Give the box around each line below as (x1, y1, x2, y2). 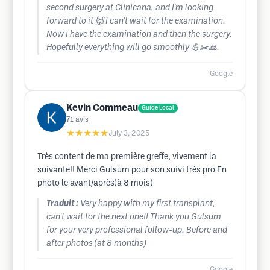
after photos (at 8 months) (46, 240, 146, 248)
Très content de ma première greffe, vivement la (37, 153, 216, 161)
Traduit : (46, 200, 78, 208)
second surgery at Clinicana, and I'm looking (46, 4, 213, 12)
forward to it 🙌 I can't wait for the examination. (46, 17, 225, 25)
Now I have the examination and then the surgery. (46, 31, 232, 39)
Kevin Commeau (66, 104, 138, 113)
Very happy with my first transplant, (80, 200, 215, 208)
